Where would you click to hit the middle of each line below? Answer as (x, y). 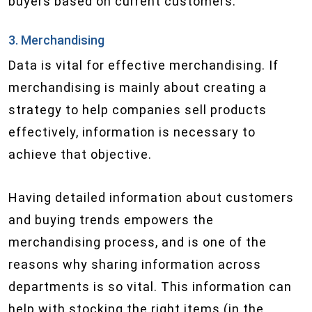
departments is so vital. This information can (150, 287)
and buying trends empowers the (111, 220)
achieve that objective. (80, 154)
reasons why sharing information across (135, 264)
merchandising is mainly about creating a (138, 87)
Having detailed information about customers (151, 197)
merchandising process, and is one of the (138, 242)
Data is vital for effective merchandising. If (143, 65)
